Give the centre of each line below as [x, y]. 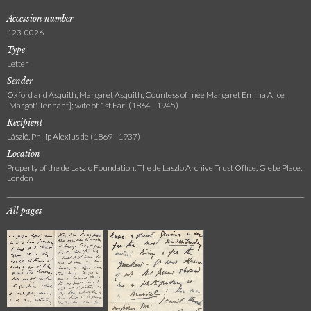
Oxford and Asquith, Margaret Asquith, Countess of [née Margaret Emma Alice [146, 95]
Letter [18, 64]
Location [24, 154]
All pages [25, 211]
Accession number [40, 18]
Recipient [25, 123]
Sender [20, 81]
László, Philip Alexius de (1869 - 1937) [74, 136]
